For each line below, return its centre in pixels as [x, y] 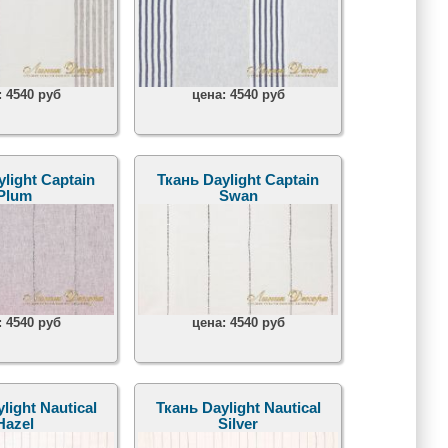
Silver [238, 424]
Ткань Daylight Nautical [238, 408]
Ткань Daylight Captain [238, 180]
